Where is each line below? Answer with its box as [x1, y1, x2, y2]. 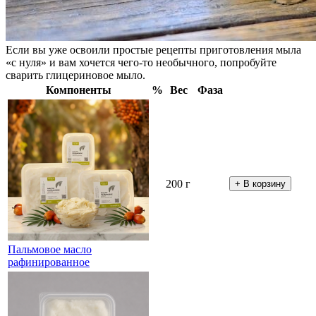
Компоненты [45, 84, 111, 97]
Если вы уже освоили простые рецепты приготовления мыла [6, 44, 301, 56]
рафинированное [8, 256, 90, 269]
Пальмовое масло [8, 243, 92, 256]
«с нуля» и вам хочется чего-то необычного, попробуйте [6, 56, 276, 69]
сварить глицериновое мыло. [6, 69, 145, 82]
